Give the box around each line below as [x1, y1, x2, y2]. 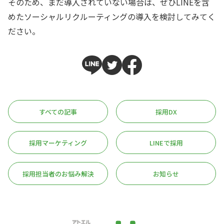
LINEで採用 [149, 137, 183, 147]
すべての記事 [39, 106, 77, 116]
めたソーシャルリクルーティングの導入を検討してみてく [8, 10, 215, 22]
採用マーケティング [29, 137, 87, 147]
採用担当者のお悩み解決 [22, 168, 94, 178]
